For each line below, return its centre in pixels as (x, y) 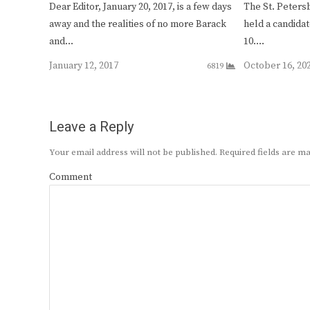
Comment (71, 177)
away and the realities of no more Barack (138, 24)
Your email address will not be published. (133, 152)
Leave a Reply (91, 127)
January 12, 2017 (84, 65)
